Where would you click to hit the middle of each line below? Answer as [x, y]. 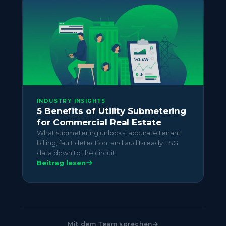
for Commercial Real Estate [99, 122]
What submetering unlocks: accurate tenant [109, 133]
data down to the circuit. [77, 153]
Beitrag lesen [61, 163]
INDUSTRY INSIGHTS [71, 101]
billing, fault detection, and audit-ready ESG [107, 143]
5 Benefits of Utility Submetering [112, 111]
